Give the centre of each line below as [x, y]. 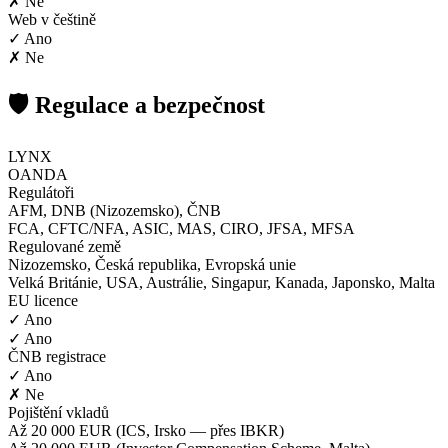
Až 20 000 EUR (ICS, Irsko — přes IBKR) [146, 430]
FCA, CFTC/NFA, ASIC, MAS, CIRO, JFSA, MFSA [181, 228]
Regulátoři [41, 192]
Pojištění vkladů [58, 412]
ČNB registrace [57, 356]
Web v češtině [52, 19]
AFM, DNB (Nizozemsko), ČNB [114, 210]
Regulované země [64, 246]
